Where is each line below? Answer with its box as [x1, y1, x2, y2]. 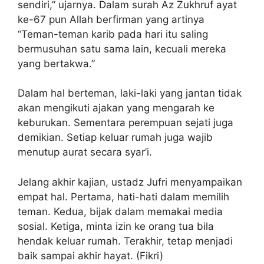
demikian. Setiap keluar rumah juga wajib [18, 131, 213, 144]
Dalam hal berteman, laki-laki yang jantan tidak [18, 87, 242, 100]
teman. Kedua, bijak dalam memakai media [18, 205, 223, 217]
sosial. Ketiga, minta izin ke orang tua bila [18, 220, 214, 232]
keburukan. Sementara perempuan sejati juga [18, 117, 233, 129]
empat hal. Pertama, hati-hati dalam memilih [18, 190, 229, 203]
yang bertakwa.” [18, 57, 95, 70]
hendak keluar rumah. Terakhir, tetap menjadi [18, 235, 233, 247]
